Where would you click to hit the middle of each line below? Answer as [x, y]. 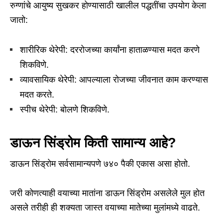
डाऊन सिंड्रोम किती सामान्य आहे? [93, 143]
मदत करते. [37, 95]
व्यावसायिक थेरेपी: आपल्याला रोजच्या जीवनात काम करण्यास [114, 80]
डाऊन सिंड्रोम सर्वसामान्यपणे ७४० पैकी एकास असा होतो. [100, 164]
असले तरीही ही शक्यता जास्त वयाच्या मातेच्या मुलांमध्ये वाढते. [105, 208]
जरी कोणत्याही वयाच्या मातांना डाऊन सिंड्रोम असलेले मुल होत [107, 193]
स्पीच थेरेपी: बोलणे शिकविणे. [65, 110]
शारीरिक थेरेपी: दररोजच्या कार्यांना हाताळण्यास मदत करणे [110, 50]
